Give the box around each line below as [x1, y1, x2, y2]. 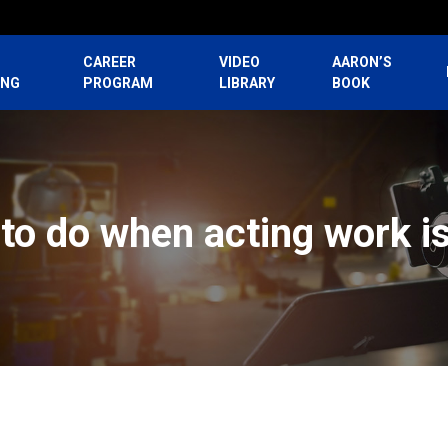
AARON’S [332, 53, 393, 70]
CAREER [82, 53, 136, 70]
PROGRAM [82, 74, 153, 91]
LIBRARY [219, 74, 276, 91]
